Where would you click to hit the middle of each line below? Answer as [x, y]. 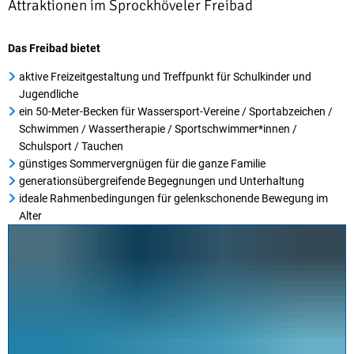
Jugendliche [49, 94]
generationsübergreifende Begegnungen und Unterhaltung [161, 181]
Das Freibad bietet [54, 48]
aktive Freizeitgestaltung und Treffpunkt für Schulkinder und [165, 77]
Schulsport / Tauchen [71, 146]
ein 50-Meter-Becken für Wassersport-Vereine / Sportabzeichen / [175, 111]
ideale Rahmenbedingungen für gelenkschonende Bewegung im [173, 198]
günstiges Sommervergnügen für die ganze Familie [142, 164]
